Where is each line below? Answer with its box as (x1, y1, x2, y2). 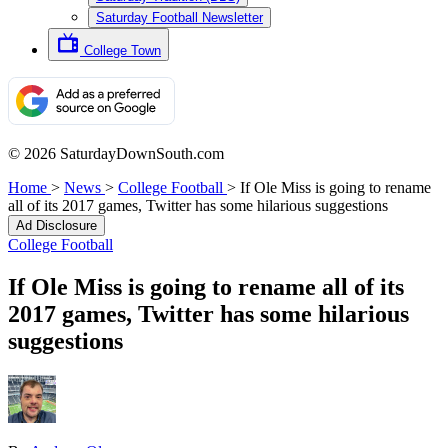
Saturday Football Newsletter (96, 10, 263, 25)
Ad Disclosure (16, 218, 97, 233)
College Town (84, 43, 161, 58)
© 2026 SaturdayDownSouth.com (8, 145, 224, 162)
